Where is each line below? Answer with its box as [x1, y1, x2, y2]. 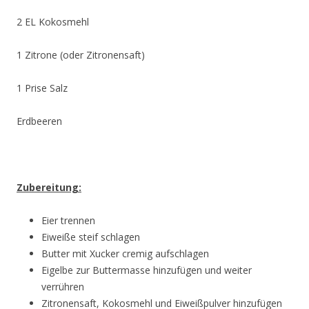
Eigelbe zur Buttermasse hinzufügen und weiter [41, 263, 252, 277]
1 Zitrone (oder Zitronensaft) [17, 48, 145, 61]
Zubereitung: [17, 180, 81, 194]
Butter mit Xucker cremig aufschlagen [41, 246, 209, 260]
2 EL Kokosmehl [17, 14, 89, 28]
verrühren [41, 279, 84, 293]
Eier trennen [41, 213, 95, 227]
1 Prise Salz [17, 81, 68, 94]
